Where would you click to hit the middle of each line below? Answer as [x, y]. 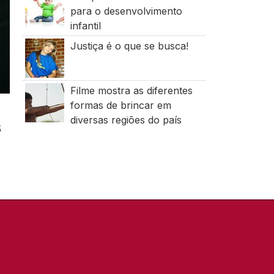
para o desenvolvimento [126, 11]
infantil [85, 26]
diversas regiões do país [126, 120]
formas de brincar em [120, 105]
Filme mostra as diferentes [131, 91]
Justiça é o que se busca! [129, 46]
